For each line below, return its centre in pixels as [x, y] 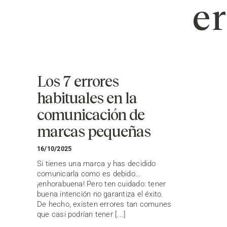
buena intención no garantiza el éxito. [100, 194]
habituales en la [87, 98]
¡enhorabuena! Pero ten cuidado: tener [102, 184]
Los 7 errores [78, 81]
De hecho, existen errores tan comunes [104, 204]
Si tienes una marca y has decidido [97, 164]
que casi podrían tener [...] [82, 215]
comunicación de [91, 114]
